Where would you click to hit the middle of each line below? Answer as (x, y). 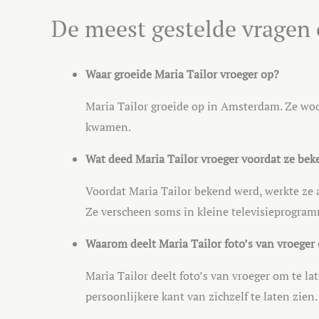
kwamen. (108, 126)
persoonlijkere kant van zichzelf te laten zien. (202, 296)
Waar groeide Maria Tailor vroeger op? (182, 74)
